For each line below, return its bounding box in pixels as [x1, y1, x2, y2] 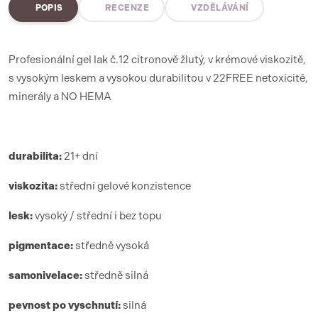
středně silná [82, 269, 148, 282]
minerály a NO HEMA [9, 90, 111, 103]
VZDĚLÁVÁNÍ [191, 2, 249, 13]
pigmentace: [9, 239, 73, 252]
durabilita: [9, 150, 62, 163]
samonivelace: [9, 269, 82, 282]
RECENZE [104, 2, 150, 13]
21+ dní [62, 150, 98, 163]
